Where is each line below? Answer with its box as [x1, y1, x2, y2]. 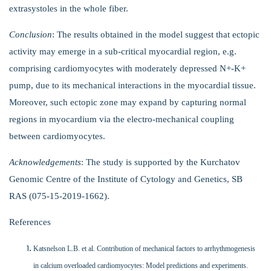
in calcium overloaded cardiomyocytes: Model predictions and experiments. [33, 261, 248, 270]
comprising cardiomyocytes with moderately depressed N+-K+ [9, 64, 246, 73]
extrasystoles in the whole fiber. [9, 4, 128, 13]
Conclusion [9, 30, 52, 39]
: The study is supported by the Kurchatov [81, 157, 240, 167]
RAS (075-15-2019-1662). [9, 191, 109, 201]
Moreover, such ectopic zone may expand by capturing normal [9, 97, 246, 107]
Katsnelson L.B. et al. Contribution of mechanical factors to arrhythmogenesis [33, 244, 255, 253]
